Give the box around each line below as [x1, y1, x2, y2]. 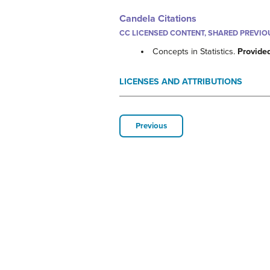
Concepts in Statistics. [152, 46, 238, 57]
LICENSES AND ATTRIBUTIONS [119, 76, 242, 87]
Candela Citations [119, 12, 196, 25]
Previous [136, 121, 167, 131]
